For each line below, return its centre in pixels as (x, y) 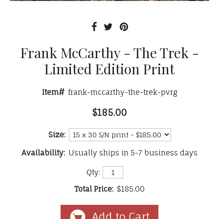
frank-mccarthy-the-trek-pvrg (122, 92)
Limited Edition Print (109, 68)
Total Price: (94, 189)
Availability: (43, 153)
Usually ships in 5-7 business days (133, 153)
